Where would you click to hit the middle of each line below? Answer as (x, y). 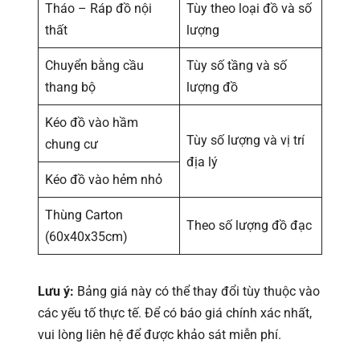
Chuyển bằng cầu (94, 65)
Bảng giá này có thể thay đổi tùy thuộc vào (197, 291)
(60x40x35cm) (86, 236)
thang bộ (70, 87)
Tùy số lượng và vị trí (245, 140)
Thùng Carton (84, 215)
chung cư (72, 144)
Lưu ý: (56, 291)
